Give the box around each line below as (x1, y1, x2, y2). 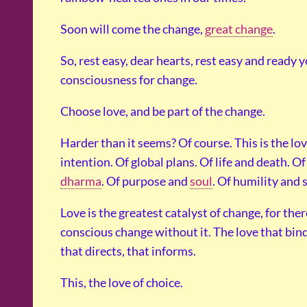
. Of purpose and (101, 173, 190, 189)
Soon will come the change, (60, 21, 205, 37)
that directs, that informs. (60, 243, 196, 259)
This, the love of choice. (60, 275, 183, 291)
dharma (60, 173, 101, 189)
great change (205, 21, 273, 37)
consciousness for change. (60, 72, 197, 88)
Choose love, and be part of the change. (60, 103, 265, 119)
